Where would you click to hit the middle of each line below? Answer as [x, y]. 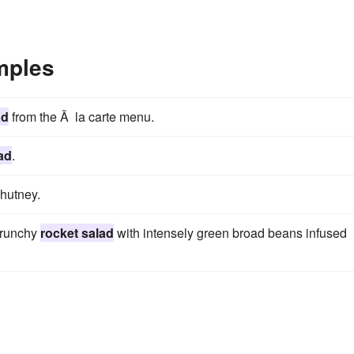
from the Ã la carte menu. [81, 116]
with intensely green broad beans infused [230, 232]
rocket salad [77, 232]
